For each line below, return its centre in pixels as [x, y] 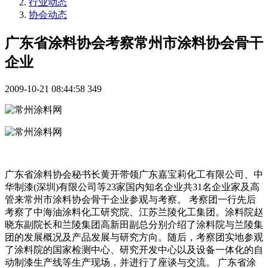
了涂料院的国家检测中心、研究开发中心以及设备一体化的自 [134, 249]
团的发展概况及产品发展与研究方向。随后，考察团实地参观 [134, 237]
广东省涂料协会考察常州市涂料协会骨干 [134, 43]
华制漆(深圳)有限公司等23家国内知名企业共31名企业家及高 [132, 187]
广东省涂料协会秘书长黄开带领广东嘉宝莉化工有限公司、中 [134, 174]
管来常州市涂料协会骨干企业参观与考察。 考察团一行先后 [130, 199]
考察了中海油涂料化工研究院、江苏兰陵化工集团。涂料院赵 [134, 212]
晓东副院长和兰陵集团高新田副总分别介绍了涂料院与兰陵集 [134, 224]
